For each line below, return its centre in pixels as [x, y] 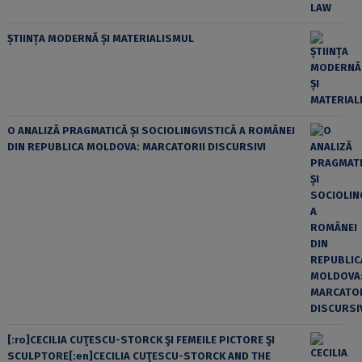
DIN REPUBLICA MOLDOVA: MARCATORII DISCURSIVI [136, 147]
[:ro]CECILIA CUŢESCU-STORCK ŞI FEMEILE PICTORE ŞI [141, 339]
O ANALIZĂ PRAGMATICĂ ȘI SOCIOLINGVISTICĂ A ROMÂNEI [151, 131]
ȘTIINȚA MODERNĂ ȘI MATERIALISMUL [100, 39]
